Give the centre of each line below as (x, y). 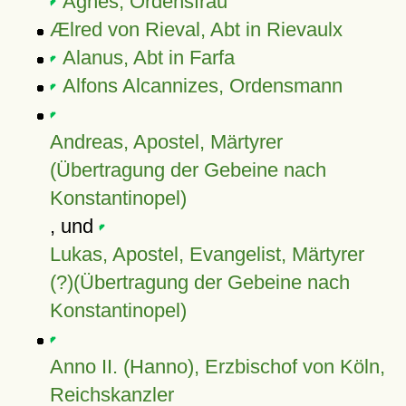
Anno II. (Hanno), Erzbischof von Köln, (217, 367)
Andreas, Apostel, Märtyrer (166, 142)
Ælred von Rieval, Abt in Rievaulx (196, 29)
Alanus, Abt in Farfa (148, 58)
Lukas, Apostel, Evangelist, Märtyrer (207, 254)
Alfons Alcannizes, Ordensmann (202, 86)
